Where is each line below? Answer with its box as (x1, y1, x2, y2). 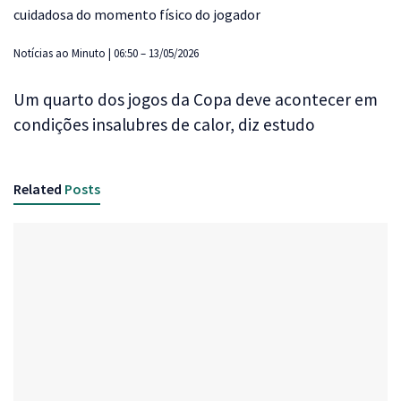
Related (13, 180, 62, 199)
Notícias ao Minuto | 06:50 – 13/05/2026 (13, 45, 199, 60)
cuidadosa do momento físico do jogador (13, 4, 260, 23)
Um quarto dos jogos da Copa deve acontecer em (13, 89, 378, 111)
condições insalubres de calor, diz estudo (13, 114, 315, 136)
